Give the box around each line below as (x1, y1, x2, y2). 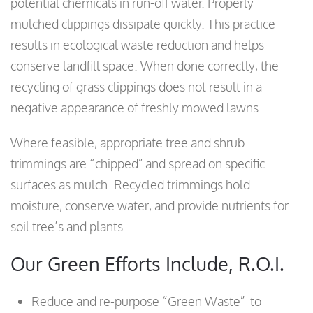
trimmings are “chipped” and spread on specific (10, 156, 265, 172)
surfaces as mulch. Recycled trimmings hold (10, 177, 250, 193)
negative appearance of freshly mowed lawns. (10, 100, 262, 116)
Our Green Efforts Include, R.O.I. (10, 252, 284, 276)
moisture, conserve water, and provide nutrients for (10, 198, 289, 214)
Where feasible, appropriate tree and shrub (10, 135, 245, 151)
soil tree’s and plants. (10, 219, 126, 235)
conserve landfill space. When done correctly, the (10, 58, 279, 74)
